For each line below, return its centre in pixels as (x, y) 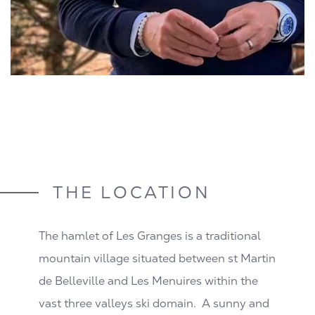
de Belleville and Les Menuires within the (148, 281)
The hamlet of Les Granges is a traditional (150, 236)
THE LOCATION (132, 193)
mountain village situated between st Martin (157, 259)
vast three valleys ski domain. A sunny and (154, 304)
